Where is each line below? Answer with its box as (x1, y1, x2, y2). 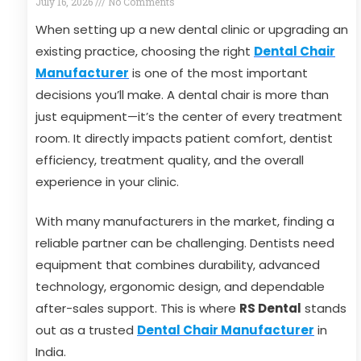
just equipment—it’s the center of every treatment (35, 108, 342, 125)
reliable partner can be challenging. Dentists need (35, 234, 334, 251)
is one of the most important (129, 64, 308, 81)
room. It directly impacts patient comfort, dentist (35, 130, 333, 147)
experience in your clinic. (35, 173, 179, 190)
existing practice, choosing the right (35, 43, 254, 60)
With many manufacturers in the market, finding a (35, 213, 334, 230)
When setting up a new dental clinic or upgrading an (35, 21, 348, 38)
